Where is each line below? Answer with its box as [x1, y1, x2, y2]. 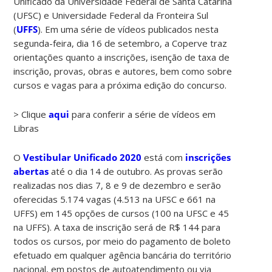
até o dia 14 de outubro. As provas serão [49, 165, 223, 177]
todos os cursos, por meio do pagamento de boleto [13, 234, 231, 247]
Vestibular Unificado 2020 [23, 151, 142, 163]
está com [141, 151, 183, 163]
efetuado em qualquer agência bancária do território [13, 248, 232, 261]
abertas [13, 165, 49, 177]
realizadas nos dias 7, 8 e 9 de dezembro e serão [13, 178, 222, 191]
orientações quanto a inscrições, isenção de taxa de [13, 50, 230, 63]
